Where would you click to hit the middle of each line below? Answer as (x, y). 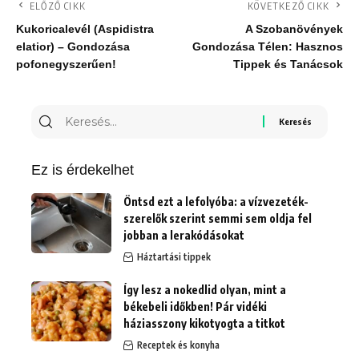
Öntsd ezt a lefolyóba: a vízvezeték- (216, 201)
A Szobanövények (294, 29)
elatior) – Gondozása (73, 46)
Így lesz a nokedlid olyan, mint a (205, 289)
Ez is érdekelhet (83, 169)
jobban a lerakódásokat (184, 235)
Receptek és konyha (178, 345)
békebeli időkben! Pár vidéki (195, 306)
